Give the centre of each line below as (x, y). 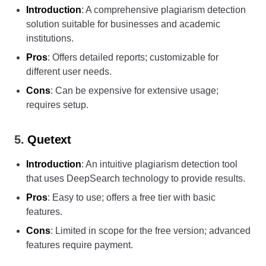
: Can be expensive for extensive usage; (134, 91)
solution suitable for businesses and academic (123, 24)
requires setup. (57, 105)
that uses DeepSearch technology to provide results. (136, 178)
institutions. (50, 38)
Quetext (50, 140)
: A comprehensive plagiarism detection (164, 10)
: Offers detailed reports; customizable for (133, 57)
